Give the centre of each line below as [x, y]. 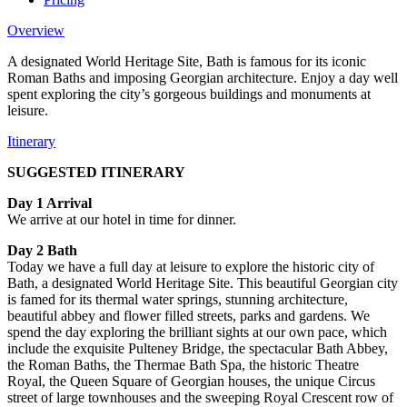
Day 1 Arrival [50, 203]
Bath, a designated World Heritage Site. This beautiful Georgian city [203, 283]
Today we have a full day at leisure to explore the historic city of [191, 266]
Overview [36, 30]
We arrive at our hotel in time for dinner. [122, 219]
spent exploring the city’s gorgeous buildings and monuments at [189, 94]
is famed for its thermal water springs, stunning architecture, [178, 299]
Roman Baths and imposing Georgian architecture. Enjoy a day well [203, 77]
